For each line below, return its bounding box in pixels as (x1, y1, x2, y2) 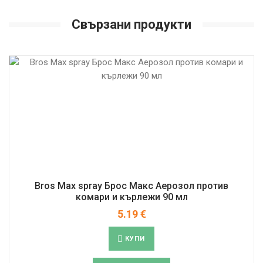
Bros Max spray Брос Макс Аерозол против (35, 180, 228, 191)
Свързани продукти (72, 16, 191, 32)
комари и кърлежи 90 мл (75, 191, 188, 203)
